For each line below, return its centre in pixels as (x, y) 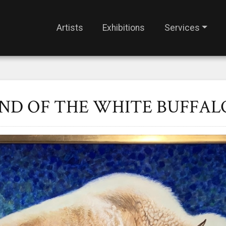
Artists (70, 27)
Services (182, 27)
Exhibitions (124, 27)
